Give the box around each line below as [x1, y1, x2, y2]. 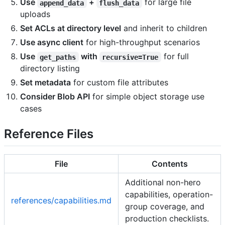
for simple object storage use [90, 91, 204, 102]
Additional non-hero [125, 177, 201, 187]
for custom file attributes [71, 77, 168, 88]
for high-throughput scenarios [83, 37, 200, 48]
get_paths [40, 53, 76, 61]
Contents [151, 158, 188, 169]
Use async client [20, 37, 83, 48]
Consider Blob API [20, 91, 90, 102]
